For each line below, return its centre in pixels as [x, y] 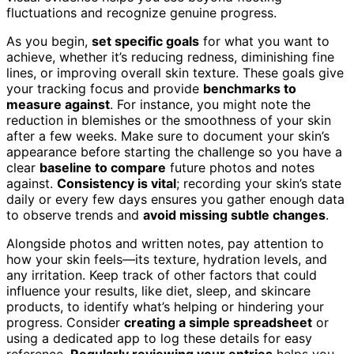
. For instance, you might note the [210, 105]
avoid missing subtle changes [234, 215]
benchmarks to [250, 89]
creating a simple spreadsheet [218, 323]
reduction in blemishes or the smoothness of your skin [169, 121]
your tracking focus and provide [105, 89]
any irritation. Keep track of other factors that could [162, 275]
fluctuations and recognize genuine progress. [141, 13]
